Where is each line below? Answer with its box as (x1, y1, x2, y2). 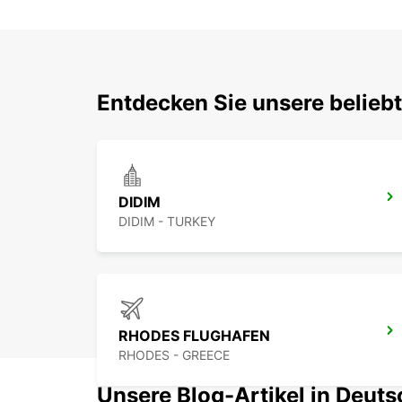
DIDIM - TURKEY (118, 214, 215, 230)
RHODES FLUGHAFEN (118, 327, 270, 345)
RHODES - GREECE (118, 347, 230, 363)
